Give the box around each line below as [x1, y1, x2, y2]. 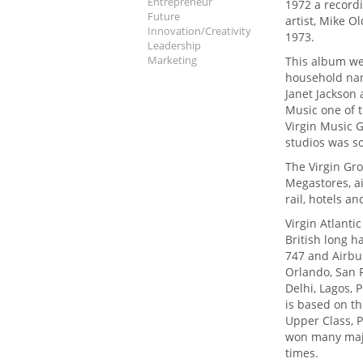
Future [147, 8, 180, 23]
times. [285, 344, 318, 361]
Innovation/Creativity [147, 23, 251, 38]
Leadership [147, 37, 201, 53]
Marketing [147, 52, 197, 67]
